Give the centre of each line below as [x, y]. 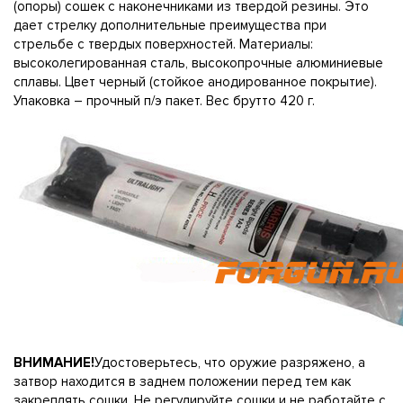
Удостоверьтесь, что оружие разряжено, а [230, 363]
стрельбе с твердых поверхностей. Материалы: [163, 44]
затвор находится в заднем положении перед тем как [182, 381]
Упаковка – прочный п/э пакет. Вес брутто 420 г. [164, 101]
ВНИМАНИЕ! [54, 363]
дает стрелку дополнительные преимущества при [170, 25]
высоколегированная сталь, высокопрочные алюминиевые [198, 63]
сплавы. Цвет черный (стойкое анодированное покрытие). [195, 82]
